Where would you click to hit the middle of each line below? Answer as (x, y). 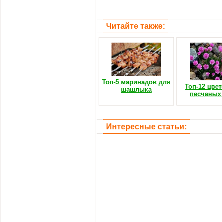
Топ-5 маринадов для (136, 82)
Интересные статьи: (146, 127)
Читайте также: (136, 26)
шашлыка (136, 89)
